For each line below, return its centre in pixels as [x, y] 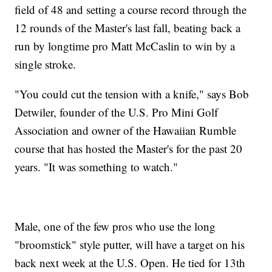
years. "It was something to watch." [97, 167]
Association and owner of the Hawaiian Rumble [126, 131]
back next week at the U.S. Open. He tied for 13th [130, 263]
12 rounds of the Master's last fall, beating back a [128, 28]
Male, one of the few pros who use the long [115, 226]
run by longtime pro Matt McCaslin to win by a [125, 46]
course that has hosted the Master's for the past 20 [129, 149]
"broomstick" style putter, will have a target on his [130, 245]
